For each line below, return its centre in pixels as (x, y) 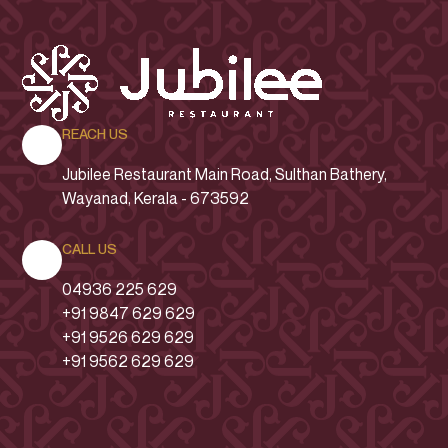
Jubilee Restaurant (129, 174)
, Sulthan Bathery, (328, 174)
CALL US (90, 248)
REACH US (95, 133)
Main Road (232, 174)
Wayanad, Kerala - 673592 (156, 198)
